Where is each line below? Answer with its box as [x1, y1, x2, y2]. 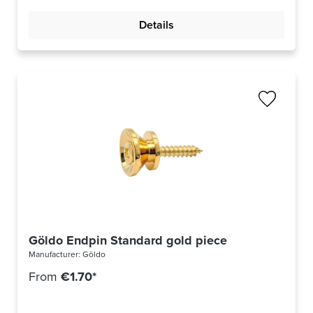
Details [139, 17, 174, 34]
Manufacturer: [29, 248, 82, 261]
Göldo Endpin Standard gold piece [29, 231, 227, 250]
